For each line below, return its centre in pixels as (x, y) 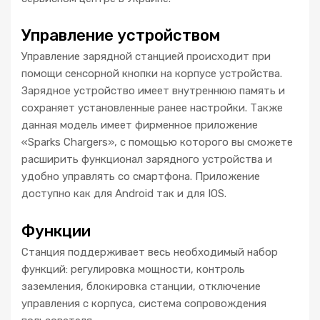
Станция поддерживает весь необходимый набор (150, 252)
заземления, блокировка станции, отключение (141, 286)
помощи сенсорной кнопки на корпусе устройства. (152, 74)
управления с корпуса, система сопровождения (144, 303)
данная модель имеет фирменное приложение (140, 125)
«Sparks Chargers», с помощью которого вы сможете (157, 142)
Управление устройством (121, 36)
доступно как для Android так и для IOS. (124, 194)
